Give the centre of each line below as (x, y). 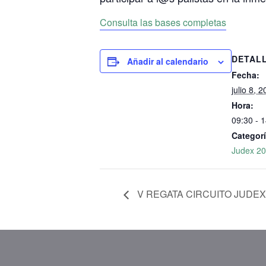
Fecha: (246, 75)
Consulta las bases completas (163, 22)
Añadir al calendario (168, 61)
